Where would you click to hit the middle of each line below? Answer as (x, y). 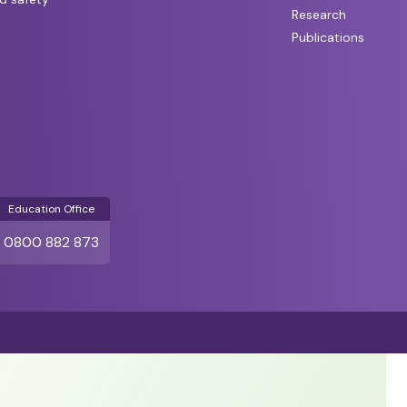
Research (319, 15)
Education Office (52, 209)
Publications (328, 37)
